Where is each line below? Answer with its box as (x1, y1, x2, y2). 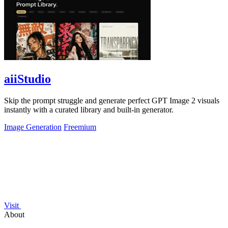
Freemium (64, 123, 96, 132)
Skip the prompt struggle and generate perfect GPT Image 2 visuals (4, 96, 219, 105)
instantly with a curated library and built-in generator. (4, 105, 174, 115)
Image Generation (4, 123, 62, 132)
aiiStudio (4, 72, 51, 86)
